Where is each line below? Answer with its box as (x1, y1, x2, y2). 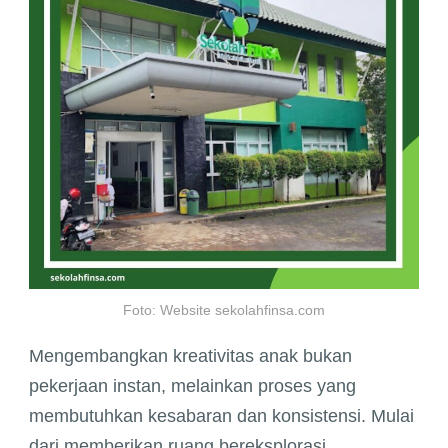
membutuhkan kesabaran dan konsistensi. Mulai (29, 406, 414, 427)
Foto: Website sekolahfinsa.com (123, 302, 325, 319)
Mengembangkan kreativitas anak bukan (29, 346, 352, 367)
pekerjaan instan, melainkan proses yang (29, 376, 356, 397)
